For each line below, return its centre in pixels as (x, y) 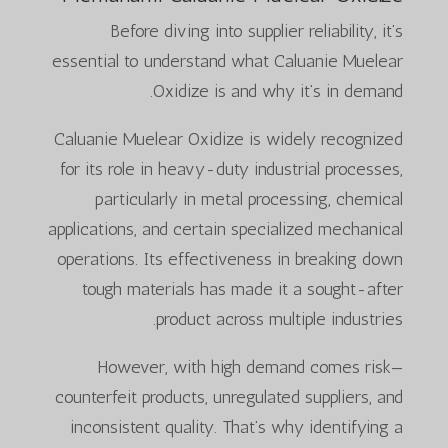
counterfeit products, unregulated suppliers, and (229, 396)
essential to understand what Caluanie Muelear (228, 60)
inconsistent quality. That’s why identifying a (237, 426)
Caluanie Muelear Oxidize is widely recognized (229, 138)
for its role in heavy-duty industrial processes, (232, 168)
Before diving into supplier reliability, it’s (257, 30)
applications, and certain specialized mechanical (226, 228)
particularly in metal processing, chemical (249, 198)
